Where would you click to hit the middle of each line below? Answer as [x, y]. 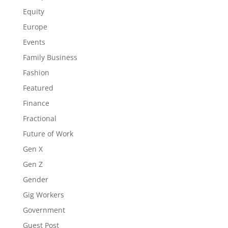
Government [44, 210]
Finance [36, 103]
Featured [38, 88]
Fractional [39, 118]
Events [34, 42]
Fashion [36, 73]
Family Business [50, 57]
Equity [33, 11]
